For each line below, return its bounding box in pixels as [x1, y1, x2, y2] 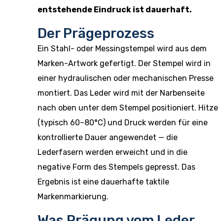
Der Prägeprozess [37, 25, 154, 41]
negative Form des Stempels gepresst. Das [37, 162, 195, 172]
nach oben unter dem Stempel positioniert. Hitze [37, 103, 218, 112]
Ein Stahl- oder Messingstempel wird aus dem [37, 44, 207, 53]
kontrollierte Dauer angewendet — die [37, 133, 178, 142]
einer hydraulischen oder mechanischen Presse [37, 74, 214, 83]
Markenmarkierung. [37, 192, 109, 201]
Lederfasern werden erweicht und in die [37, 147, 187, 157]
